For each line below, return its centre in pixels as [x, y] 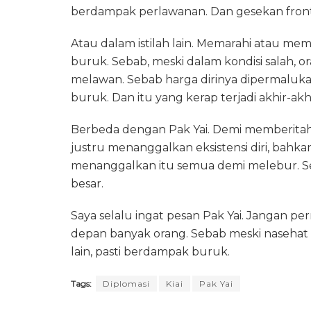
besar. [87, 183]
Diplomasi [126, 283]
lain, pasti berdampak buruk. [150, 251]
